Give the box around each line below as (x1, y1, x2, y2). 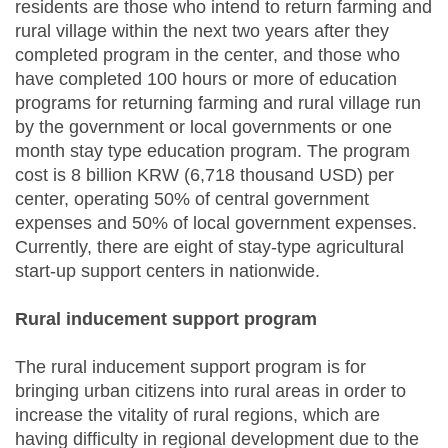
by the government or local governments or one (15, 117, 392, 138)
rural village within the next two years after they (15, 21, 389, 42)
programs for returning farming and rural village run (15, 93, 421, 114)
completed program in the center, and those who (15, 45, 400, 66)
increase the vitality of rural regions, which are (15, 405, 380, 426)
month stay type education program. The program (15, 141, 410, 162)
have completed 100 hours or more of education (15, 69, 397, 90)
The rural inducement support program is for (15, 357, 366, 378)
